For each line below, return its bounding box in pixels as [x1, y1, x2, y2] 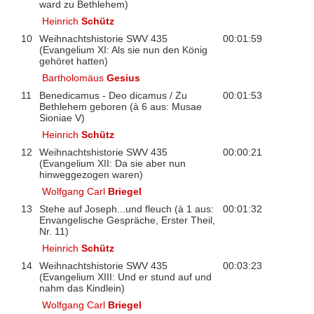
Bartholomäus [42, 71, 107, 83]
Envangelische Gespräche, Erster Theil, [39, 214, 215, 226]
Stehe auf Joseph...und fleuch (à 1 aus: [39, 203, 214, 214]
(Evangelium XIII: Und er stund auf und [39, 271, 212, 282]
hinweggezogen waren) [39, 168, 143, 180]
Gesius [107, 71, 141, 83]
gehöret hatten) [39, 55, 108, 67]
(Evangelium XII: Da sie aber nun [39, 157, 186, 169]
